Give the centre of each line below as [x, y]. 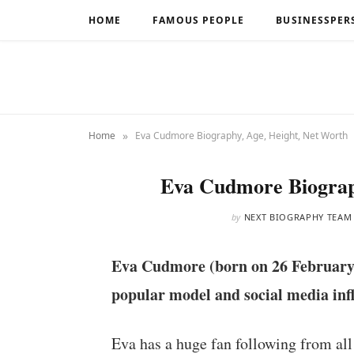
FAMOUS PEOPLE [199, 20]
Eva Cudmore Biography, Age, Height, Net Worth [241, 135]
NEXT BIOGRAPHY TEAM [298, 217]
